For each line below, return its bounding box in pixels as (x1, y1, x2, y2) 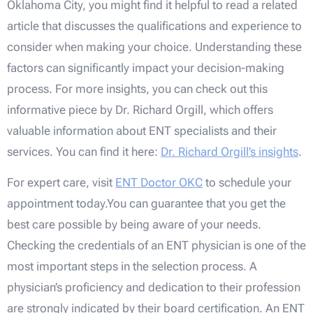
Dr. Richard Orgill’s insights (161, 144, 298, 159)
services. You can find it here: (7, 144, 161, 159)
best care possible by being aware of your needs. (7, 217, 261, 232)
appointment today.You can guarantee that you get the (7, 196, 286, 211)
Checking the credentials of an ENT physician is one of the (7, 238, 306, 253)
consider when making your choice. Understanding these (7, 39, 302, 54)
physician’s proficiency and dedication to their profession (7, 280, 300, 295)
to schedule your (203, 175, 291, 190)
